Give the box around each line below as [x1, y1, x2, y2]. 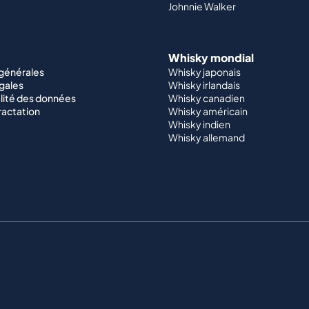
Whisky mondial [168, 50, 254, 66]
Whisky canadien [168, 92, 245, 105]
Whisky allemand [168, 131, 245, 144]
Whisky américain [168, 105, 248, 118]
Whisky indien [168, 118, 230, 131]
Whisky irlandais [168, 79, 240, 92]
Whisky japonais [168, 66, 241, 79]
